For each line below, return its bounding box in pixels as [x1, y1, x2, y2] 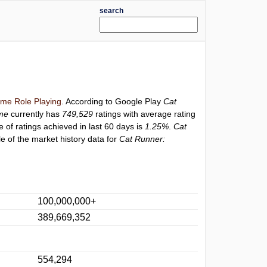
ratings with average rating [93, 109, 196, 119]
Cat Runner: [119, 134, 166, 144]
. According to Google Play [61, 97, 164, 106]
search [99, 7, 123, 15]
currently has [8, 109, 63, 119]
